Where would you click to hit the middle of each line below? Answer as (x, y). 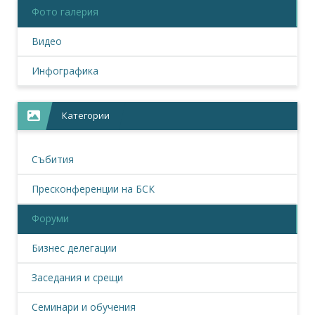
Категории (86, 115)
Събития (53, 159)
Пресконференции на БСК (93, 189)
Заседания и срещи (77, 277)
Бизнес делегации (74, 248)
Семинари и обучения (84, 307)
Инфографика (65, 71)
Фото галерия (65, 12)
